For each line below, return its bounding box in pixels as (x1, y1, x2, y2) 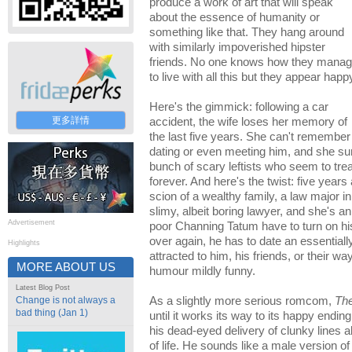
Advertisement (8, 218, 55, 226)
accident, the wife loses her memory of (149, 115, 347, 128)
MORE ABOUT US (16, 261, 115, 273)
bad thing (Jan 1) (16, 307, 88, 318)
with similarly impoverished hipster (149, 41, 325, 53)
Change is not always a (16, 295, 115, 306)
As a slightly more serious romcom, (149, 295, 335, 307)
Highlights (8, 239, 40, 247)
